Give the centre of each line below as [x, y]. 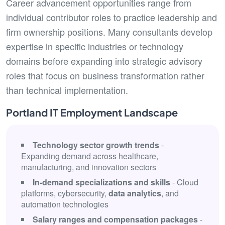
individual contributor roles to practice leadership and [111, 17]
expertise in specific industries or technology [95, 46]
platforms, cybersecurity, [65, 193]
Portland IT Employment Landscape [92, 112]
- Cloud [184, 182]
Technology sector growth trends [96, 145]
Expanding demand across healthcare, [90, 156]
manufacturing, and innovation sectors [89, 167]
